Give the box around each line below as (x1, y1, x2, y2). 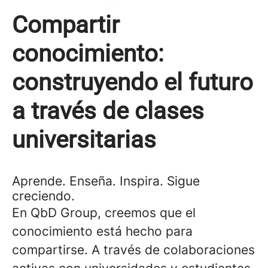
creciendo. (12, 188, 75, 203)
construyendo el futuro (12, 68, 253, 96)
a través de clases (12, 97, 204, 125)
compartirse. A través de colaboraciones (12, 242, 255, 257)
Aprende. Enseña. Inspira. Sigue (12, 173, 200, 188)
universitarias (12, 126, 156, 154)
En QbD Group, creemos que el (12, 205, 196, 220)
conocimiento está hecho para (12, 224, 193, 239)
